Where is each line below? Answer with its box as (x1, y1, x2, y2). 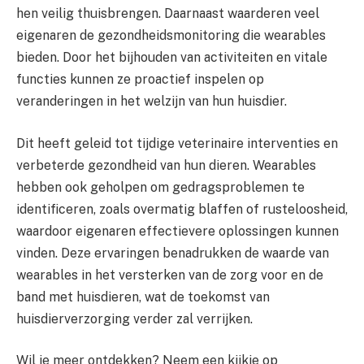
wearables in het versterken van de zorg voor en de (16, 266, 323, 283)
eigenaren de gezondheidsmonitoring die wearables (16, 28, 326, 44)
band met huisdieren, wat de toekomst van (16, 288, 270, 305)
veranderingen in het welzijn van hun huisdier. (16, 93, 287, 110)
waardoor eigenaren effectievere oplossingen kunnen (16, 223, 339, 239)
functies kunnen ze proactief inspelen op (16, 71, 264, 88)
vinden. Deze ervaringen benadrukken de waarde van (16, 245, 329, 261)
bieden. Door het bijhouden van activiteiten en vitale (16, 50, 327, 66)
